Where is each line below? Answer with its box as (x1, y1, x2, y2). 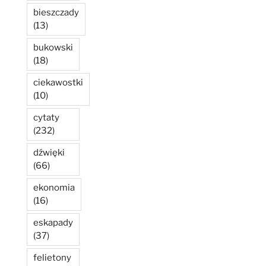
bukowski (33, 42, 73, 53)
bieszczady (33, 7, 79, 18)
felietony (33, 252, 71, 263)
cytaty (33, 112, 59, 123)
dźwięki (33, 147, 65, 158)
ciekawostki (33, 77, 83, 88)
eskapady (33, 217, 73, 228)
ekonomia (33, 182, 75, 193)
